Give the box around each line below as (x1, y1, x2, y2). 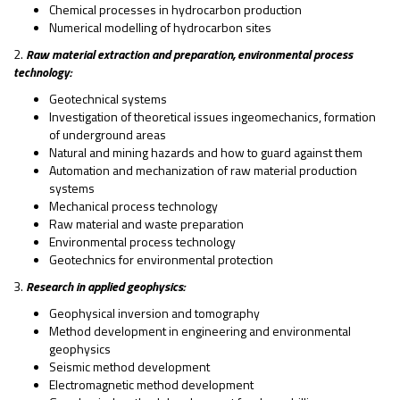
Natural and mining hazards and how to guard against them (49, 143, 362, 162)
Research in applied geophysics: (26, 277, 185, 296)
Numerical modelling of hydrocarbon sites (49, 18, 271, 37)
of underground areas (49, 125, 166, 144)
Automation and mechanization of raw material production (49, 161, 357, 179)
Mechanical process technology (49, 196, 218, 215)
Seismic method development (49, 357, 210, 376)
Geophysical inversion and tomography (49, 304, 260, 322)
